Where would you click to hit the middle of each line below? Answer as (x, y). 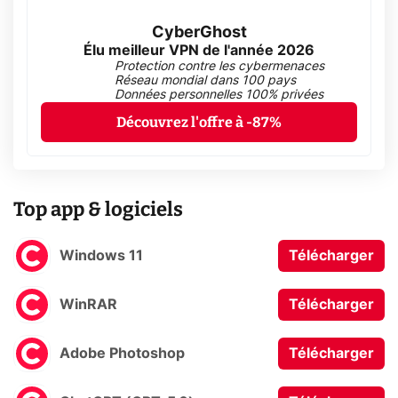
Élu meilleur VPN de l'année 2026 (199, 50)
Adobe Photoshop (122, 353)
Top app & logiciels (98, 209)
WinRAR (88, 304)
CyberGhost (199, 32)
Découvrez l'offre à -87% (199, 122)
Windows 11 (101, 255)
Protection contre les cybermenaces (219, 66)
